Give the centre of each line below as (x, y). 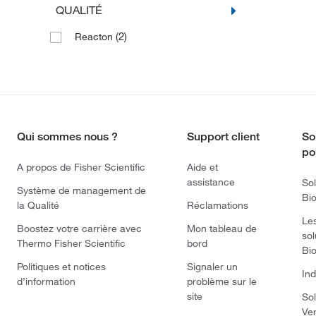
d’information (46, 281)
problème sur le (221, 281)
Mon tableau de (221, 229)
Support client (223, 136)
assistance (211, 182)
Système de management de (81, 190)
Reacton (95, 37)
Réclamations (217, 205)
